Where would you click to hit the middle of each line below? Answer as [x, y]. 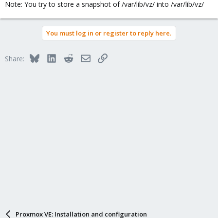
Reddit [83, 57]
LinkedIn [69, 57]
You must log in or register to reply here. [109, 33]
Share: [15, 59]
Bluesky [51, 57]
